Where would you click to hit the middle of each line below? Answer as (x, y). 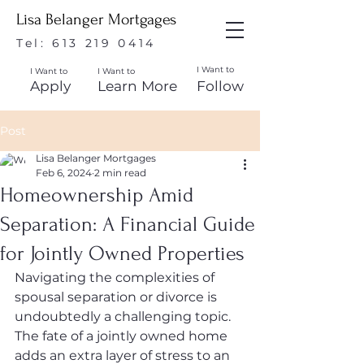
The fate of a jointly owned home (123, 336)
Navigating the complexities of (116, 277)
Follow (220, 86)
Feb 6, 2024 (64, 173)
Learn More (137, 86)
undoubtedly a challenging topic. (124, 316)
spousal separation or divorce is (117, 297)
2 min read (120, 173)
